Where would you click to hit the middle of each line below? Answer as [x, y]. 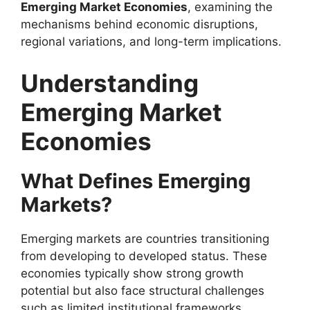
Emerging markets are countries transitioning [145, 238]
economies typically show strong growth [132, 273]
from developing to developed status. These [144, 256]
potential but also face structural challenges [143, 290]
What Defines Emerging [136, 181]
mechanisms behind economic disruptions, [139, 24]
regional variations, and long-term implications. [151, 42]
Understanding [110, 83]
